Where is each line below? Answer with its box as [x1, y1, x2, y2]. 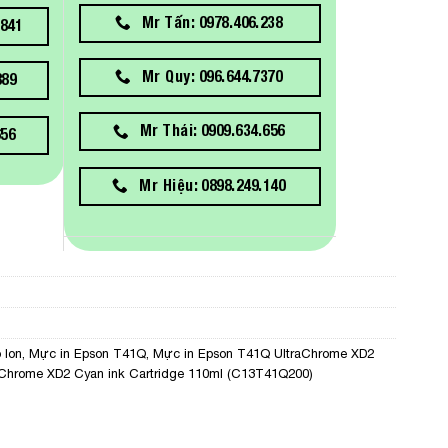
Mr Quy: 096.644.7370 [142, 67, 283, 86]
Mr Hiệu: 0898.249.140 [139, 175, 286, 194]
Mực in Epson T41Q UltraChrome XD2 [153, 346, 374, 362]
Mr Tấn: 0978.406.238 [142, 12, 283, 31]
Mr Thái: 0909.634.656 [139, 121, 285, 140]
